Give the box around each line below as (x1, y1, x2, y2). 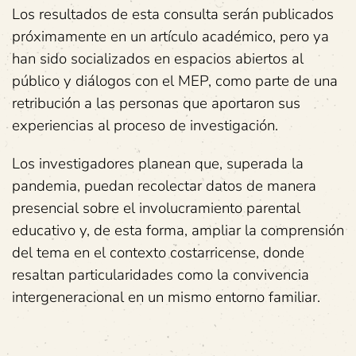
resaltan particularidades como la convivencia (12, 264, 309, 285)
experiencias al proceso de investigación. (12, 114, 278, 136)
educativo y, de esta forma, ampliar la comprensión (12, 219, 344, 241)
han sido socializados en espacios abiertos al (12, 48, 304, 69)
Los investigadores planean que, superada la (12, 153, 304, 174)
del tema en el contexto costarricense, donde (12, 242, 304, 263)
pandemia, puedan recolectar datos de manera (12, 175, 316, 196)
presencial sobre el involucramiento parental (12, 197, 300, 219)
